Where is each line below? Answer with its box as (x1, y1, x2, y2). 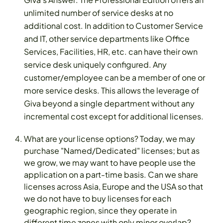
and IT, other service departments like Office (24, 33, 190, 44)
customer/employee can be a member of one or (24, 72, 205, 83)
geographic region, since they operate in (24, 205, 177, 216)
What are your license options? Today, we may (24, 133, 195, 144)
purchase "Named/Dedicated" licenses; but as (24, 145, 200, 156)
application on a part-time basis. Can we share (24, 169, 198, 180)
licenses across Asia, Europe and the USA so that (24, 181, 203, 192)
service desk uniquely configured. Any (24, 59, 167, 70)
